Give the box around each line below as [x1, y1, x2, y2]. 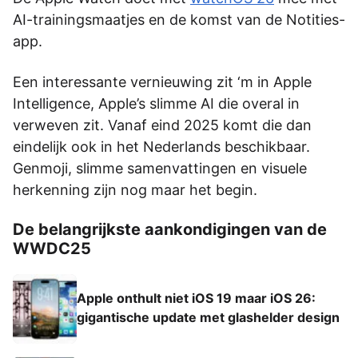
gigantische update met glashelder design [77, 309, 340, 326]
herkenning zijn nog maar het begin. [13, 181, 257, 198]
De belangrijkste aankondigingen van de [13, 219, 327, 239]
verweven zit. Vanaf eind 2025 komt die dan [13, 116, 312, 133]
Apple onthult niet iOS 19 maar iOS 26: [77, 290, 316, 307]
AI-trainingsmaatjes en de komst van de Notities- [13, 10, 345, 28]
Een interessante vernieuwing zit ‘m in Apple [13, 73, 312, 90]
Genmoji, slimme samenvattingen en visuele [13, 159, 307, 177]
